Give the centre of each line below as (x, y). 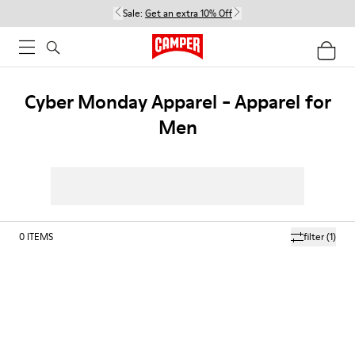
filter (314, 237)
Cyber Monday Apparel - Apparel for (177, 102)
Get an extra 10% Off (189, 13)
